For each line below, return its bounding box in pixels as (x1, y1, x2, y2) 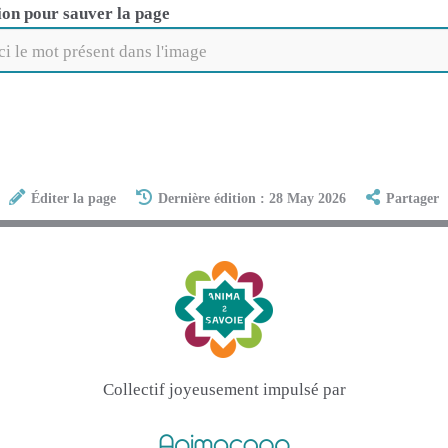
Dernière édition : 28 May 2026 (158, 191, 346, 207)
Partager (386, 191, 440, 207)
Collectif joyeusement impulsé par (102, 379, 346, 399)
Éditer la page (30, 191, 116, 207)
